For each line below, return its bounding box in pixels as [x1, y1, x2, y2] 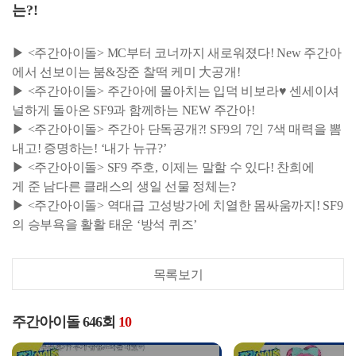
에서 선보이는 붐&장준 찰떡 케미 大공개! [12, 65, 241, 79]
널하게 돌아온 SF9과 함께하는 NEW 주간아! [12, 103, 258, 118]
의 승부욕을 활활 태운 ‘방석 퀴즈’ [12, 218, 197, 232]
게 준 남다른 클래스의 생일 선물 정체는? [12, 180, 236, 194]
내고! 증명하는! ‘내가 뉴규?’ [12, 141, 167, 156]
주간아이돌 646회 [12, 314, 118, 331]
